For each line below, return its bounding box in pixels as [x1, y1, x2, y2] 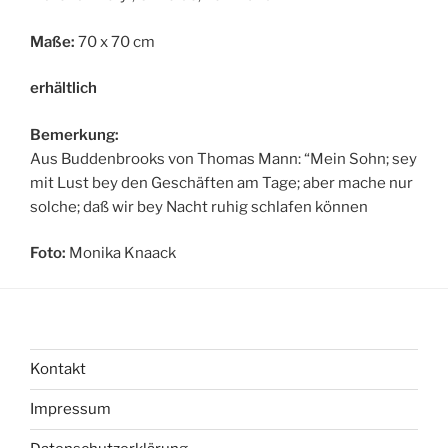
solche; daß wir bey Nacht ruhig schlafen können [30, 197, 368, 216]
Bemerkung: [30, 125, 119, 144]
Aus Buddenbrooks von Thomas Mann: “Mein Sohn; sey [30, 149, 417, 168]
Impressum [30, 400, 111, 418]
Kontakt [30, 360, 86, 378]
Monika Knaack [66, 244, 176, 262]
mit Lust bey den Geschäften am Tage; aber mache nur [30, 173, 413, 192]
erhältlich [30, 79, 97, 97]
